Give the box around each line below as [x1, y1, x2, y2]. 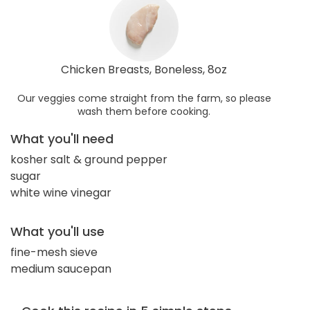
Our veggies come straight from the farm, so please [17, 91, 271, 105]
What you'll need [10, 129, 113, 147]
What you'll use [10, 222, 104, 240]
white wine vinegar [10, 184, 111, 201]
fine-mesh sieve [10, 244, 98, 260]
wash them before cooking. [77, 104, 210, 118]
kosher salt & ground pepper [10, 151, 167, 167]
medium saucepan [10, 260, 111, 277]
